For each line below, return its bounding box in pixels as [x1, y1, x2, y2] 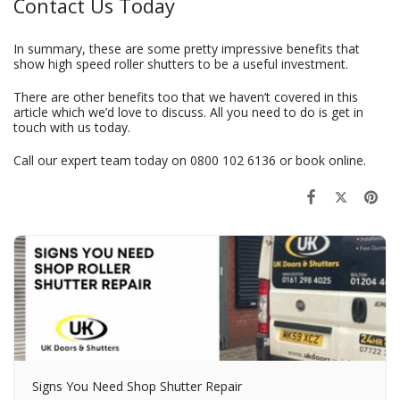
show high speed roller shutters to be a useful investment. [13, 55, 352, 73]
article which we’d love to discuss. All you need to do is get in [13, 104, 363, 121]
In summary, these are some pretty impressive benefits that [13, 40, 360, 58]
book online [296, 152, 363, 170]
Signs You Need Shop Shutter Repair [32, 378, 242, 396]
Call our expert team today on [13, 152, 190, 170]
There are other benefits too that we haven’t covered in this [13, 88, 358, 106]
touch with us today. [13, 119, 130, 137]
